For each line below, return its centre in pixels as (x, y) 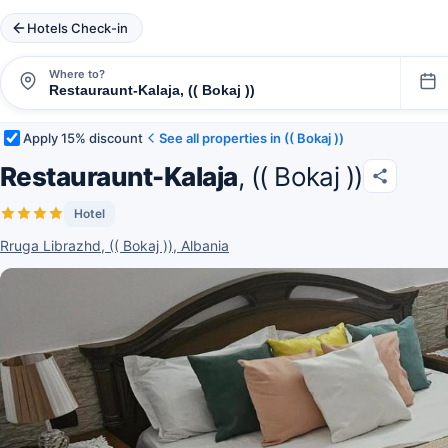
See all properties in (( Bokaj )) (251, 137)
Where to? (77, 73)
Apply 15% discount (83, 137)
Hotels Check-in (77, 27)
